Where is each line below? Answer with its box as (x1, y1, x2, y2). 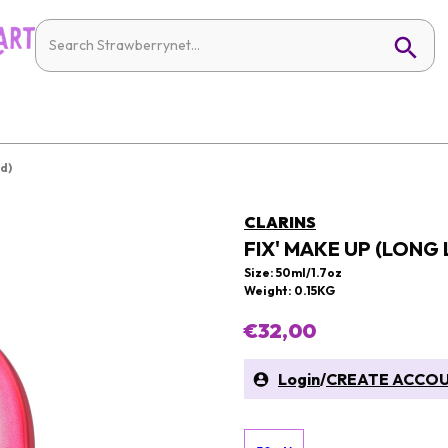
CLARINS (244, 212, 316, 232)
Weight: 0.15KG (244, 283, 335, 298)
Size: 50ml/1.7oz (244, 265, 342, 280)
